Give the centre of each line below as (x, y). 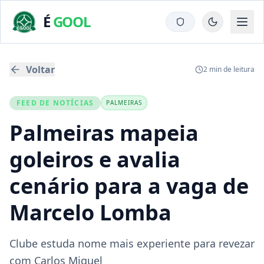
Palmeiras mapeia (104, 133)
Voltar (40, 70)
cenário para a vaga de (129, 186)
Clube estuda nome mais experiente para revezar (132, 243)
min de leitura (231, 69)
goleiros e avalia (95, 159)
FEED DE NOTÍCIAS (55, 103)
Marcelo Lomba (90, 212)
